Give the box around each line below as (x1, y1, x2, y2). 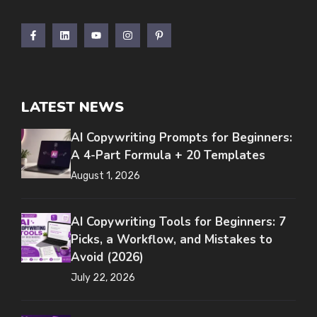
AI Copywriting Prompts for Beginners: (71, 129, 292, 146)
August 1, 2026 (71, 170, 140, 183)
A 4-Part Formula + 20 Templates (71, 147, 265, 164)
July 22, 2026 (71, 272, 135, 284)
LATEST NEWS (21, 98, 124, 117)
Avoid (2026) (71, 249, 144, 266)
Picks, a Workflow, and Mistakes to (71, 231, 272, 248)
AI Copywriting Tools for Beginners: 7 (71, 214, 286, 231)
